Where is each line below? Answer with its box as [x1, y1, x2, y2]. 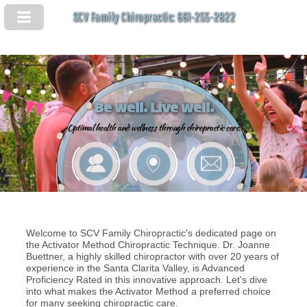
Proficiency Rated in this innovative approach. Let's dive [25, 273, 267, 285]
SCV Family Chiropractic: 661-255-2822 [72, 10, 235, 25]
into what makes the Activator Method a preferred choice [25, 285, 271, 297]
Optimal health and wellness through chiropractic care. [66, 121, 241, 134]
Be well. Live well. [93, 97, 214, 123]
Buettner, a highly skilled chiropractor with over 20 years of [25, 250, 279, 262]
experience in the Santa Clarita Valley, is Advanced [25, 262, 245, 273]
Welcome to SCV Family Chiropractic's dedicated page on [25, 227, 276, 238]
